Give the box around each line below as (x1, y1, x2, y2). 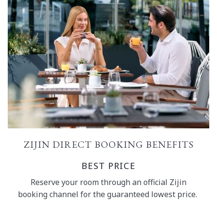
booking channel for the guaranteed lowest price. (18, 189, 199, 200)
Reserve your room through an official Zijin (31, 177, 186, 187)
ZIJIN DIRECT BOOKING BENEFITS (23, 138, 194, 151)
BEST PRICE (81, 160, 136, 171)
